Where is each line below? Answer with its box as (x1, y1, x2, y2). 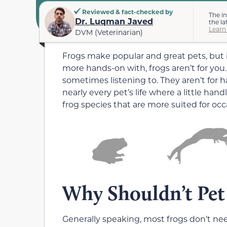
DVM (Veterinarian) (75, 27, 143, 37)
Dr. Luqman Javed (75, 15, 153, 26)
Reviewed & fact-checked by (81, 7, 173, 16)
